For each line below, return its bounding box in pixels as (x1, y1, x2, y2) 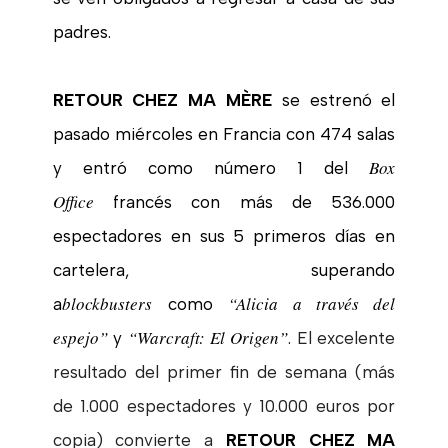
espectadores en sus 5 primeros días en (52, 225, 396, 246)
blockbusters (61, 291, 168, 315)
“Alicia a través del (228, 291, 396, 315)
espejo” (52, 325, 108, 349)
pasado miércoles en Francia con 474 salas (52, 123, 396, 144)
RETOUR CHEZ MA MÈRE (52, 89, 272, 110)
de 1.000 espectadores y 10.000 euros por (52, 395, 396, 416)
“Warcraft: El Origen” (128, 325, 288, 349)
